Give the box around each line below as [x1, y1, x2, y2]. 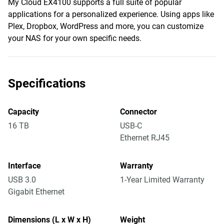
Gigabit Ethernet [8, 187, 64, 196]
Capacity [8, 107, 39, 116]
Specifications [8, 76, 85, 90]
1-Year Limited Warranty [120, 175, 204, 184]
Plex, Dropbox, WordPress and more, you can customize [8, 21, 203, 31]
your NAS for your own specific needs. [8, 33, 141, 43]
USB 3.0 [8, 175, 36, 184]
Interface [8, 161, 41, 170]
